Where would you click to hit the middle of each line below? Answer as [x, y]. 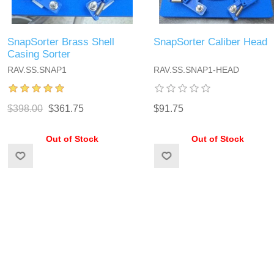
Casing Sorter [39, 54]
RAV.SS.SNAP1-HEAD [196, 70]
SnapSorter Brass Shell [61, 42]
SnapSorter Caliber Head [210, 42]
